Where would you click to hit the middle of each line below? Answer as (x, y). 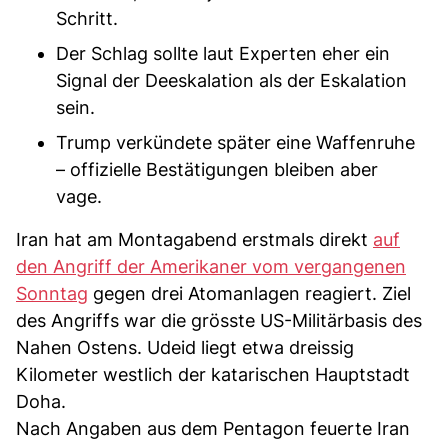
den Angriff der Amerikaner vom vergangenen (211, 266)
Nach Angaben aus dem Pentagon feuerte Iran (213, 428)
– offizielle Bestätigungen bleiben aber (217, 169)
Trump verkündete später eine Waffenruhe (235, 142)
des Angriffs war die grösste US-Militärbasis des (219, 320)
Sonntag (52, 293)
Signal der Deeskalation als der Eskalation (231, 80)
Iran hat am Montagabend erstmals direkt (194, 239)
